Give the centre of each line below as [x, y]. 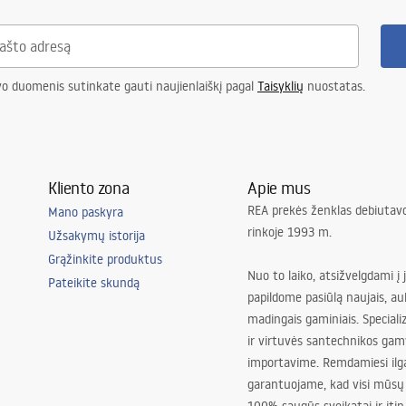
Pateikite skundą [93, 283]
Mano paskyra [85, 212]
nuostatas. [334, 86]
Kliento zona [88, 188]
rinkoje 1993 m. [290, 232]
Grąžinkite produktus [105, 259]
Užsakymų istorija [96, 236]
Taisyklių [280, 86]
